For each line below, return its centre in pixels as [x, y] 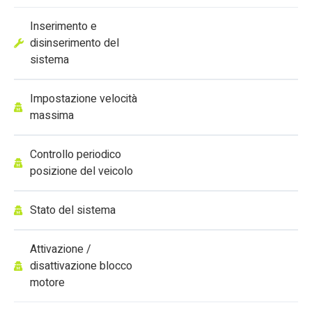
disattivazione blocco [81, 266]
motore [47, 283]
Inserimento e [63, 27]
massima [52, 116]
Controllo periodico [75, 155]
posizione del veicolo [81, 172]
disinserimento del [74, 44]
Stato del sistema [72, 211]
